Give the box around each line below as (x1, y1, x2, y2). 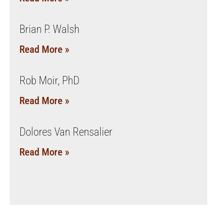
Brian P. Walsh (19, 22, 79, 36)
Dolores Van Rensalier (19, 125, 112, 139)
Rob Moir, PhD (19, 74, 79, 87)
